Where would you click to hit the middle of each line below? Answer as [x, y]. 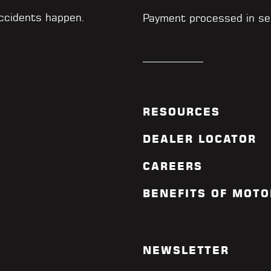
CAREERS [173, 166]
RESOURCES [181, 112]
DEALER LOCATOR [200, 139]
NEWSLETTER [186, 250]
